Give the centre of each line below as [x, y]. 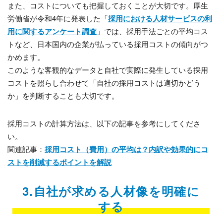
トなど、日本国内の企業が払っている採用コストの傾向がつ [108, 44]
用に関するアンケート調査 [52, 31]
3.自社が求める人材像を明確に [111, 191]
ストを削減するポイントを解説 [59, 162]
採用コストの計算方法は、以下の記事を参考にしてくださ [104, 123]
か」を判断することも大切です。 [63, 96]
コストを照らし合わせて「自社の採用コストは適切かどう [104, 83]
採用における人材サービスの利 [160, 19]
